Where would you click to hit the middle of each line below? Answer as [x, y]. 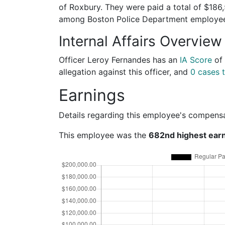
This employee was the [104, 135]
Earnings [92, 95]
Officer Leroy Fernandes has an [119, 60]
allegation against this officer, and [125, 72]
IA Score [196, 60]
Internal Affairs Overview [140, 41]
